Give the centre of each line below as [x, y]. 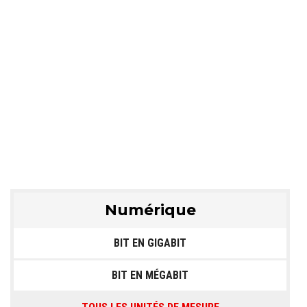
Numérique [150, 210]
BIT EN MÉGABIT [150, 275]
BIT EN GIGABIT [150, 243]
